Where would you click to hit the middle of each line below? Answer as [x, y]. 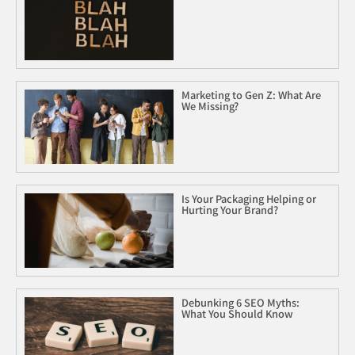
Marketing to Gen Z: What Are [251, 94]
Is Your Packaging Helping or [248, 198]
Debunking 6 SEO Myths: [240, 302]
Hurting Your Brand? [229, 209]
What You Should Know [237, 313]
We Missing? [210, 105]
